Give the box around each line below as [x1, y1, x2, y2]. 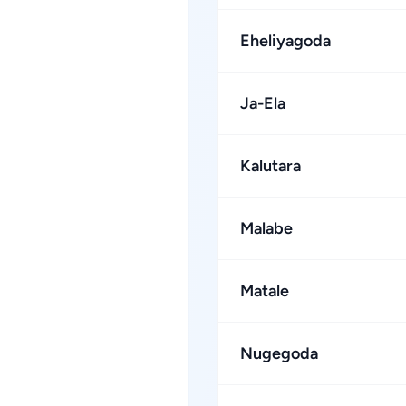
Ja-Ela [240, 93, 285, 113]
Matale [240, 281, 289, 301]
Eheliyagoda [240, 31, 331, 51]
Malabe [240, 218, 293, 238]
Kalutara [240, 156, 301, 176]
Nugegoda [240, 343, 318, 363]
